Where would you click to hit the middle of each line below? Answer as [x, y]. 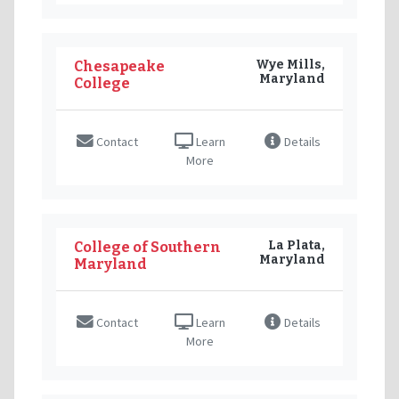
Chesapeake [119, 66]
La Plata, [297, 245]
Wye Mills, [290, 64]
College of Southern [147, 247]
